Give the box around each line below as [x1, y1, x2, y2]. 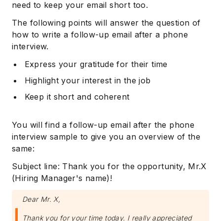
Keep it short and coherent [24, 92, 130, 102]
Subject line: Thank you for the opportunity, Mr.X [12, 161, 207, 172]
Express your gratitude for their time [24, 59, 168, 70]
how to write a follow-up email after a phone [12, 30, 188, 40]
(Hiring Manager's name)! [12, 173, 112, 184]
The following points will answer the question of [12, 18, 201, 28]
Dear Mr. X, [22, 195, 61, 204]
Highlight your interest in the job [24, 75, 151, 86]
